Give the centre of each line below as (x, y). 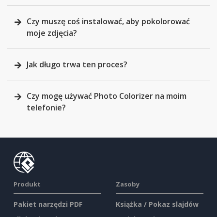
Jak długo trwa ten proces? (77, 65)
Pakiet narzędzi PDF (48, 204)
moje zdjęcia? (52, 33)
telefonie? (46, 108)
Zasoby (128, 184)
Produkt (27, 184)
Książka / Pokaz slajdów (157, 204)
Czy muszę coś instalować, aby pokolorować (108, 22)
